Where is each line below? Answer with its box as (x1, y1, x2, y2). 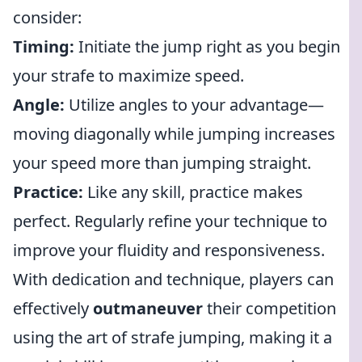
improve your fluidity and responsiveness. (13, 239, 325, 261)
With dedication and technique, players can (13, 268, 334, 290)
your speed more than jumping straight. (13, 152, 311, 174)
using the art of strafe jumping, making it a (13, 326, 332, 348)
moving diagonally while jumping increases (13, 123, 335, 145)
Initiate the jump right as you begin (74, 36, 340, 57)
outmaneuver (93, 297, 203, 319)
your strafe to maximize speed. (13, 65, 244, 86)
